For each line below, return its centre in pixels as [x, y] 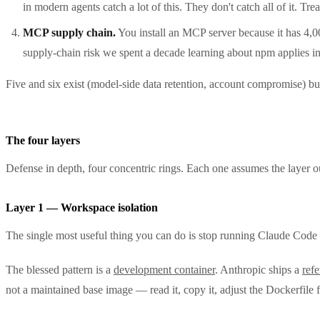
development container [164, 269]
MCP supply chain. [69, 32]
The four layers [43, 140]
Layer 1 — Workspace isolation [82, 207]
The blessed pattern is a [60, 269]
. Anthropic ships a [259, 269]
